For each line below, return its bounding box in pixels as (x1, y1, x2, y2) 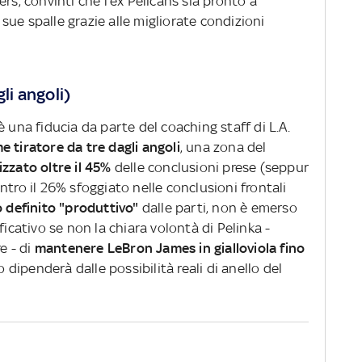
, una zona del (179, 139, 267, 156)
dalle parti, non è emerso (138, 200, 297, 217)
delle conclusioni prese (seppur (114, 159, 309, 176)
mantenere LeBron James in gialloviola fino (34, 240, 305, 257)
